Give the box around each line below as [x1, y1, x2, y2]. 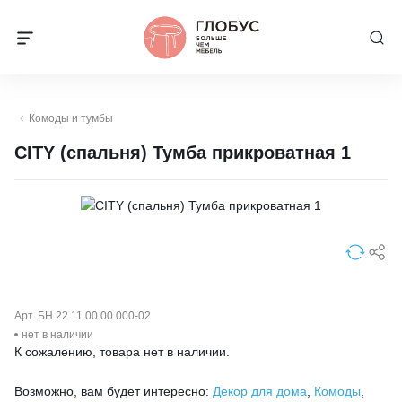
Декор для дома [213, 383, 307, 398]
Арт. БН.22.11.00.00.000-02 [14, 310, 151, 323]
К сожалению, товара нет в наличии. [14, 344, 230, 359]
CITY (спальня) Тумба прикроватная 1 [14, 142, 351, 162]
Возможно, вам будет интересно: [14, 383, 213, 398]
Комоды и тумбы [29, 111, 113, 125]
